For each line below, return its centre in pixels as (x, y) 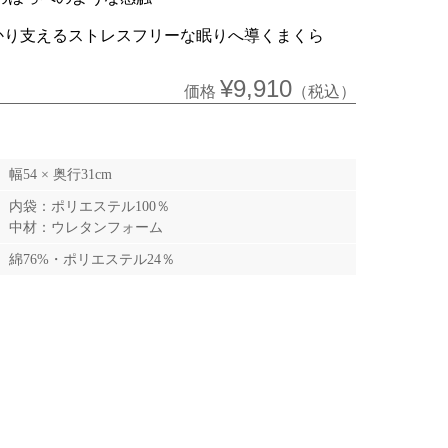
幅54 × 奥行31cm (60, 174)
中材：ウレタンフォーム (93, 227)
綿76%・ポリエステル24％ (92, 259)
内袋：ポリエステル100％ (89, 206)
